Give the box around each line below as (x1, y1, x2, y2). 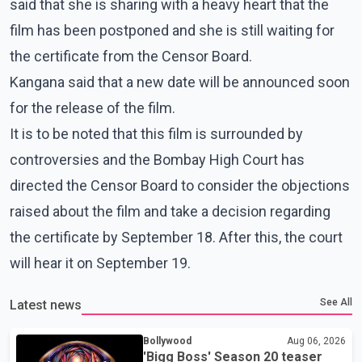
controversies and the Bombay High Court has (10, 150, 305, 168)
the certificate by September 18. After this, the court (10, 228, 343, 246)
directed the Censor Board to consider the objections (10, 176, 350, 194)
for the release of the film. (10, 99, 175, 116)
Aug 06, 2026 (287, 335, 346, 347)
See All (320, 296, 352, 308)
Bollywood (143, 335, 192, 347)
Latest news (10, 297, 82, 313)
